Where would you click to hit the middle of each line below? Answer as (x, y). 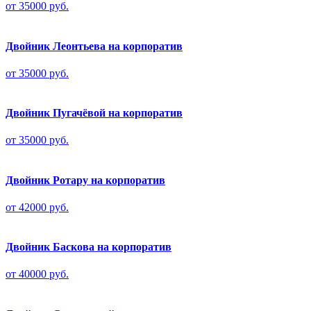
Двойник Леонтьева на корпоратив (94, 46)
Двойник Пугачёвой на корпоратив (94, 113)
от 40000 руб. (37, 274)
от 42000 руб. (37, 207)
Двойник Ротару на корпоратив (85, 180)
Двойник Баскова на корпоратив (89, 247)
